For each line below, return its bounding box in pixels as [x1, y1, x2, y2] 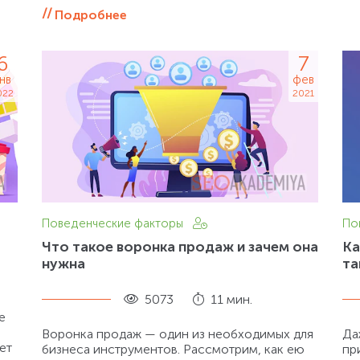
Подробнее [54, 7, 127, 22]
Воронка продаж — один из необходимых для [41, 326, 313, 341]
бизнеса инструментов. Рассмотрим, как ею [41, 342, 305, 356]
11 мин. [210, 292, 252, 306]
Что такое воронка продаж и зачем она [41, 238, 318, 255]
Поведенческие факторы [41, 216, 186, 230]
